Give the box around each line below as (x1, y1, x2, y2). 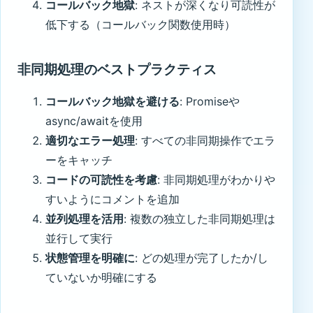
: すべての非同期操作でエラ (135, 133, 275, 147)
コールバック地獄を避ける (45, 94, 180, 108)
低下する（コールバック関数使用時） (45, 17, 235, 32)
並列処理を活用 (45, 211, 124, 226)
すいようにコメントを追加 (45, 191, 180, 206)
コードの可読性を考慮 (45, 172, 157, 187)
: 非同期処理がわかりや (157, 172, 275, 187)
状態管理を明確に (45, 250, 135, 265)
